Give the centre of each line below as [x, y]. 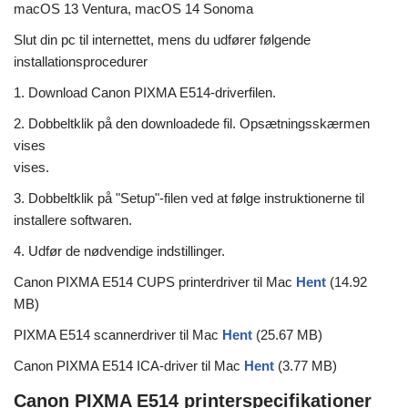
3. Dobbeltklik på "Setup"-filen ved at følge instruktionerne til [189, 199]
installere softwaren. [73, 220]
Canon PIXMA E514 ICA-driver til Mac [129, 366]
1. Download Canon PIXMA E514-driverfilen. [145, 93]
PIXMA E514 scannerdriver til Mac [118, 335]
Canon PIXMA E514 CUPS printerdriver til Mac [155, 282]
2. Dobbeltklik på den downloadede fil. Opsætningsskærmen [192, 124]
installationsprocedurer [81, 62]
